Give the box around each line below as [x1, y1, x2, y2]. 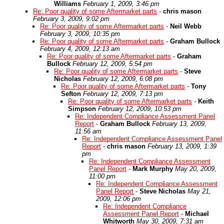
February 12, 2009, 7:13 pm [83, 90, 163, 97]
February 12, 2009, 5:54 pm [72, 60, 152, 67]
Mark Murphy [132, 165, 173, 172]
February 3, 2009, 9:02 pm [33, 15, 109, 22]
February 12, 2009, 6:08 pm [83, 75, 163, 82]
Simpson [68, 105, 96, 112]
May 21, [187, 187, 211, 195]
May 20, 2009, [175, 165, 216, 172]
